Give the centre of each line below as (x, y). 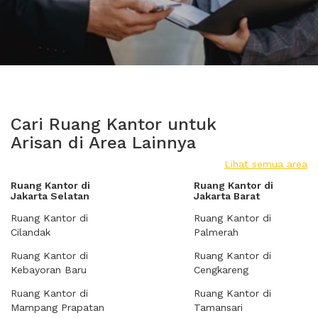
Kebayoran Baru (49, 270)
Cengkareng (221, 270)
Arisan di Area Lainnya (103, 143)
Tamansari (218, 307)
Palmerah (216, 232)
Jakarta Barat (227, 196)
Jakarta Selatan (50, 196)
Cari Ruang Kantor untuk (114, 124)
